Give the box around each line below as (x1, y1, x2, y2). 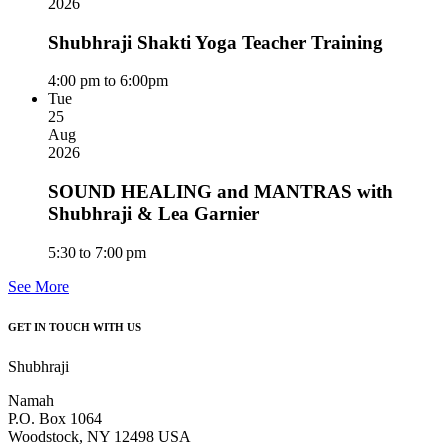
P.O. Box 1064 (8, 409, 102, 427)
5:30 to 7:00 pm (48, 243, 146, 261)
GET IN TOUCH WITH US (8, 320, 141, 333)
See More (8, 277, 69, 295)
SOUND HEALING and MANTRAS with (48, 180, 393, 202)
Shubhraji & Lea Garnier (48, 202, 259, 224)
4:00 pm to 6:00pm (48, 72, 168, 90)
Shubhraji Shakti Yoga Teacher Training (48, 31, 383, 53)
